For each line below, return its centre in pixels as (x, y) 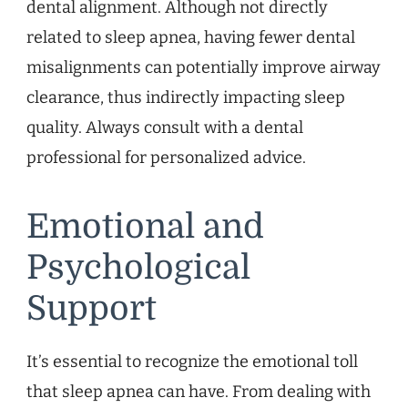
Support (92, 309)
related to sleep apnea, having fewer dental (191, 38)
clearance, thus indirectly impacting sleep (186, 98)
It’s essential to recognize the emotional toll (192, 361)
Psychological (138, 268)
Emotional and (145, 227)
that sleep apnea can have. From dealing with (199, 391)
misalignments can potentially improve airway (204, 68)
